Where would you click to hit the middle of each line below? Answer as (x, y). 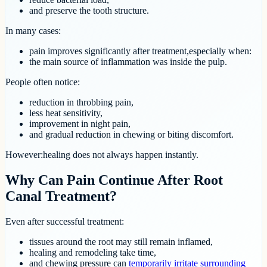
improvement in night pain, (80, 124)
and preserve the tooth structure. (89, 11)
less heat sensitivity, (66, 113)
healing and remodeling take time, (93, 253)
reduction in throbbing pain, (81, 103)
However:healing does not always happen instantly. (102, 155)
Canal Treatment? (61, 196)
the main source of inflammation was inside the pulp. (128, 62)
